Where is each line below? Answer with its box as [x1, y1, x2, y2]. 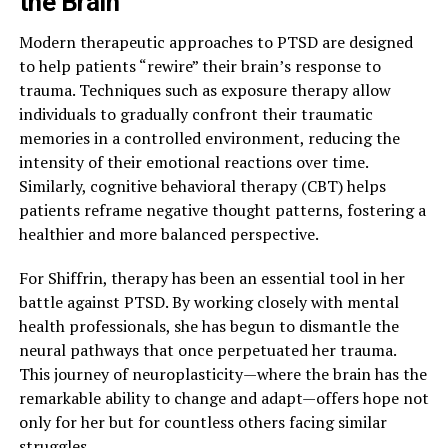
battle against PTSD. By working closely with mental [18, 291, 399, 314]
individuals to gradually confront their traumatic [18, 103, 373, 126]
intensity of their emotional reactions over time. [18, 151, 368, 174]
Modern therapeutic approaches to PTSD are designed [18, 31, 413, 54]
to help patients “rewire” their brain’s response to [18, 55, 381, 78]
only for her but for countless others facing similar [18, 411, 387, 434]
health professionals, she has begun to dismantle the [18, 315, 399, 338]
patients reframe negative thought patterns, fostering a [18, 199, 426, 222]
